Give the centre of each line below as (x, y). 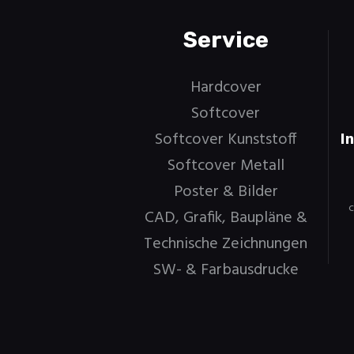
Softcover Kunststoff (226, 139)
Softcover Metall (226, 166)
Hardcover (226, 87)
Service (226, 40)
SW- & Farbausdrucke (226, 270)
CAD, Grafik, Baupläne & (226, 218)
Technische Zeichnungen (226, 244)
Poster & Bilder (226, 192)
